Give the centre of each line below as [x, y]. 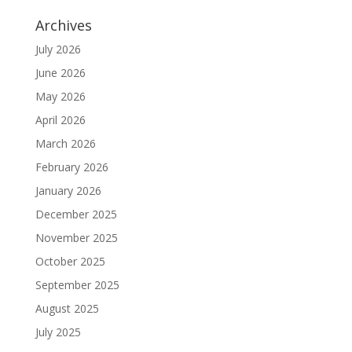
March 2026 [65, 144]
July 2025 [58, 332]
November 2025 [76, 238]
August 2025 [67, 309]
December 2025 [76, 214]
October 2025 [70, 262]
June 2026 [60, 73]
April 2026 [60, 120]
